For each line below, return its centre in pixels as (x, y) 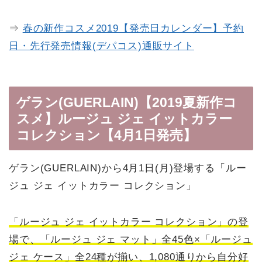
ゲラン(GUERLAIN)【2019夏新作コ (127, 103)
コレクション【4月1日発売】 (106, 135)
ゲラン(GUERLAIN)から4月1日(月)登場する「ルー (128, 168)
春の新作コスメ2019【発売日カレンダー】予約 (133, 28)
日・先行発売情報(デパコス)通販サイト (101, 46)
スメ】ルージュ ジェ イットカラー (124, 119)
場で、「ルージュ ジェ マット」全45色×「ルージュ (131, 240)
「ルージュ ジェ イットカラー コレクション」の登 (129, 222)
